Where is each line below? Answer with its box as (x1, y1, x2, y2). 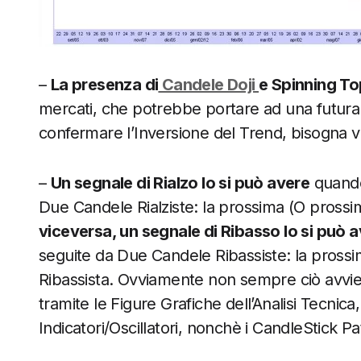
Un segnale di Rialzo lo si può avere (50, 173, 310, 193)
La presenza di (50, 75, 159, 94)
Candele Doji (158, 75, 259, 94)
